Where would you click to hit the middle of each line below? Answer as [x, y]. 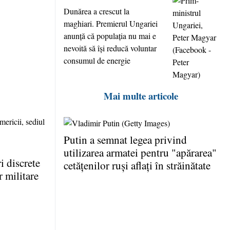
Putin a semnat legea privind [125, 139]
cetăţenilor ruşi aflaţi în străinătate [137, 165]
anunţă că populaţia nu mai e [110, 36]
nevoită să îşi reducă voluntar [110, 48]
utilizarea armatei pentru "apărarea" [140, 152]
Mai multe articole [141, 96]
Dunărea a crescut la [97, 11]
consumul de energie [97, 61]
